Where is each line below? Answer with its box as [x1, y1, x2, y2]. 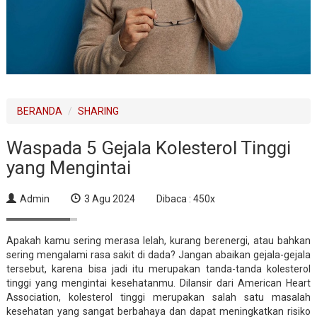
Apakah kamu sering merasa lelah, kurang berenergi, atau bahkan [6, 234, 311, 246]
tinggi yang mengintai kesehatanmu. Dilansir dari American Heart [6, 277, 311, 289]
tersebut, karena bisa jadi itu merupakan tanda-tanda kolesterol [6, 263, 311, 275]
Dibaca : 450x [156, 193, 215, 205]
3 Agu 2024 [83, 193, 135, 205]
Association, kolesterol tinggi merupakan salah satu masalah [6, 291, 311, 303]
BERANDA [16, 105, 62, 117]
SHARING [77, 105, 119, 117]
